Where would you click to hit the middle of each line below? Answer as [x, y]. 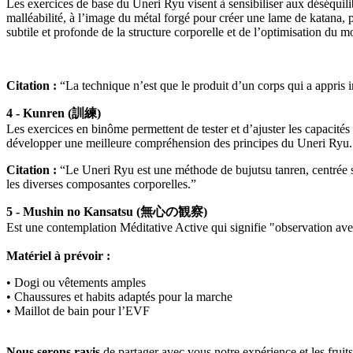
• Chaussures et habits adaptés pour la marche [119, 296]
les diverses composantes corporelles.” [101, 184]
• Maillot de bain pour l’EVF [78, 310]
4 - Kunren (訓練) [54, 113]
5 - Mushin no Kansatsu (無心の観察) [107, 211]
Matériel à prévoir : [58, 255]
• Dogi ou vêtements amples [76, 282]
